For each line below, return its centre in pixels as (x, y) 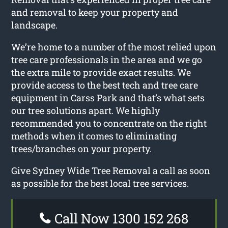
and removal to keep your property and (95, 12)
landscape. (35, 25)
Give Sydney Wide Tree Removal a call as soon (111, 171)
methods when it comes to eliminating (94, 136)
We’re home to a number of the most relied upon (114, 47)
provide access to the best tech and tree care (105, 85)
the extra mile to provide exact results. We (101, 73)
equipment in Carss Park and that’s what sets (108, 98)
